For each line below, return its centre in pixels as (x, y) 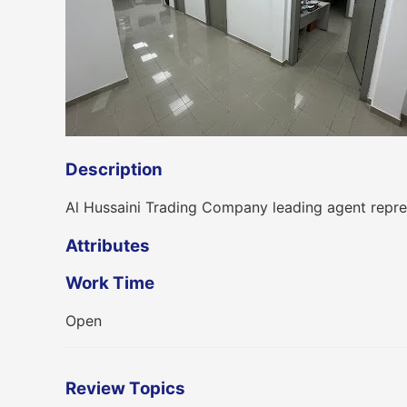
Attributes (108, 245)
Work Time (110, 283)
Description (114, 169)
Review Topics (125, 389)
